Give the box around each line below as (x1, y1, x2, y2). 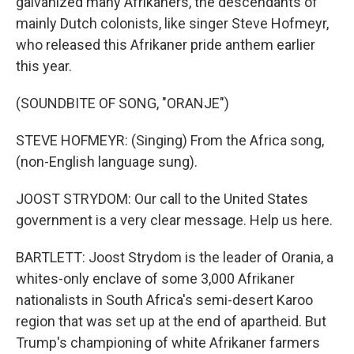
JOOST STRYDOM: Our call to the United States (16, 190, 308, 207)
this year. (16, 58, 72, 74)
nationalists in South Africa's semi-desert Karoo (16, 292, 313, 308)
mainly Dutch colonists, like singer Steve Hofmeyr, (16, 15, 329, 32)
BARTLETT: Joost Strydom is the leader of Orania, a (16, 249, 333, 265)
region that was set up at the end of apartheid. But (16, 313, 326, 330)
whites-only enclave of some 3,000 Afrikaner (16, 270, 295, 287)
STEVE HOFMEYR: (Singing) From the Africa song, (16, 132, 324, 149)
